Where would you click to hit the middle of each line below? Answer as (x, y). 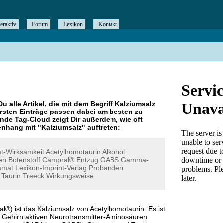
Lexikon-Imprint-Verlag (51, 168)
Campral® (58, 160)
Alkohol (113, 152)
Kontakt (108, 24)
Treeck (34, 176)
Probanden (106, 168)
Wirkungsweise (70, 176)
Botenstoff (24, 160)
